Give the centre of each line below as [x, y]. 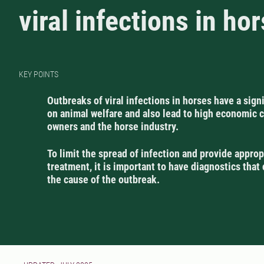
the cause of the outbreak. [103, 180]
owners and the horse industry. [113, 127]
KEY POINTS [39, 75]
